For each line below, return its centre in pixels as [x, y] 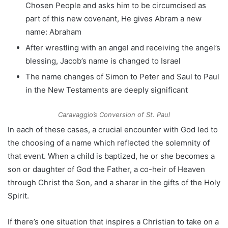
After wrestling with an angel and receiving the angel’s [123, 47]
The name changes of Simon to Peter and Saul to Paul [122, 76]
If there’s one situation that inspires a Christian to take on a [113, 221]
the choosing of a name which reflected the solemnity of [109, 142]
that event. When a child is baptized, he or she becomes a [111, 156]
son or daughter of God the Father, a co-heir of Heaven [106, 169]
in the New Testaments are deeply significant [107, 90]
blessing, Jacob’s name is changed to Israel [103, 61]
